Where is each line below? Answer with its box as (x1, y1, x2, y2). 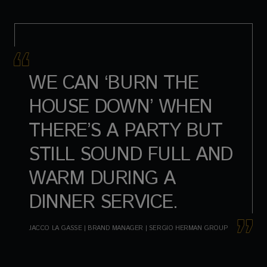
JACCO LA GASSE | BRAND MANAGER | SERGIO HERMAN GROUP (29, 223, 228, 233)
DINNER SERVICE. (29, 188, 178, 216)
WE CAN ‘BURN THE (29, 69, 198, 97)
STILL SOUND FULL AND (29, 141, 232, 169)
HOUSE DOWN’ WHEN (29, 93, 212, 121)
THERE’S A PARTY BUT (29, 117, 222, 145)
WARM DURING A (29, 164, 175, 193)
